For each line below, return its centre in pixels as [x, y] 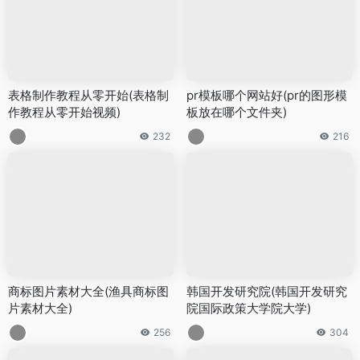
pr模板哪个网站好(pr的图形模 [267, 95]
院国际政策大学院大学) [249, 308]
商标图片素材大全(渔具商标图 [88, 291]
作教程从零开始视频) [64, 112]
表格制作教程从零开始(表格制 [88, 95]
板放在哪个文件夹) [237, 112]
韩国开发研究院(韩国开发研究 [267, 291]
